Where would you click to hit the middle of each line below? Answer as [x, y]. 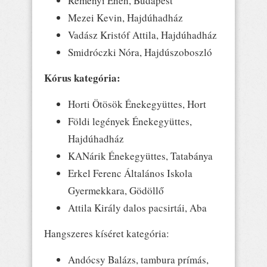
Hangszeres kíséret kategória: [107, 233]
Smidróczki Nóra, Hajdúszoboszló [140, 52]
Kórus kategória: [82, 78]
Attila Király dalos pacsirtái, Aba [137, 207]
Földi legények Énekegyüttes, [130, 121]
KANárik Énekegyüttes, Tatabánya [140, 156]
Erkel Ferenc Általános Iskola [130, 173]
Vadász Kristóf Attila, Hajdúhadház [142, 35]
